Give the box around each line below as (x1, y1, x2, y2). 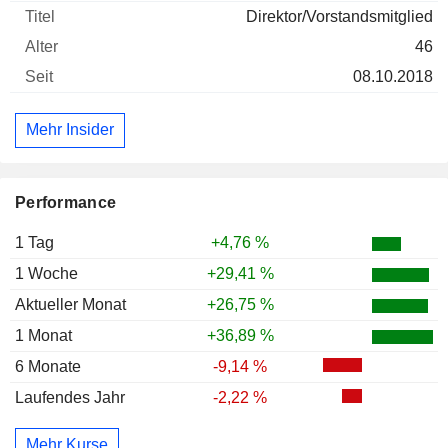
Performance (15, 193, 117, 211)
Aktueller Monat (15, 295, 126, 313)
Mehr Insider (26, 121, 114, 139)
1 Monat (15, 326, 72, 344)
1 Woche (15, 264, 78, 282)
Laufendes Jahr (15, 388, 125, 406)
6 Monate (15, 357, 81, 375)
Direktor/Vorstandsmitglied (246, 7, 433, 25)
